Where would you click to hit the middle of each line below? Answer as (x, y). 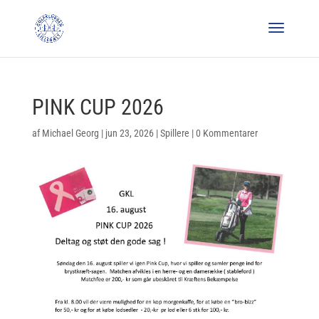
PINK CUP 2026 (98, 107)
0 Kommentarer (226, 133)
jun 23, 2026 (129, 133)
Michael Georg (70, 133)
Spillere (174, 133)
